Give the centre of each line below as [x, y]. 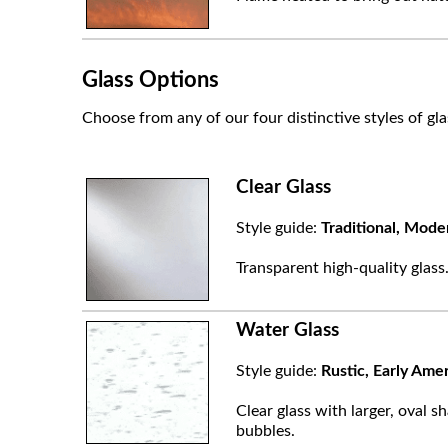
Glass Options [150, 80]
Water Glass [287, 330]
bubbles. [265, 430]
